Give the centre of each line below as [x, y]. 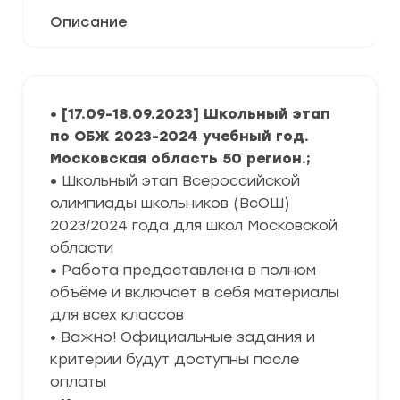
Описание [89, 22]
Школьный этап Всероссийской [181, 181]
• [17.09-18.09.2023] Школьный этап [190, 114]
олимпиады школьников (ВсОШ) [170, 203]
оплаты [78, 382]
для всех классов [117, 315]
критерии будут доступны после [175, 359]
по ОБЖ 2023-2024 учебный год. [179, 136]
